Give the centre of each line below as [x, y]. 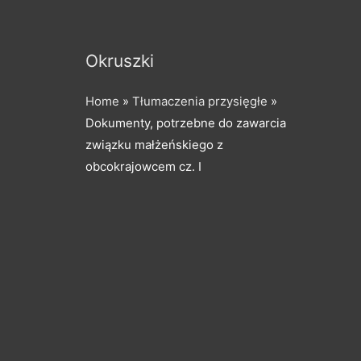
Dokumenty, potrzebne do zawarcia [186, 122]
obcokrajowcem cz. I [143, 166]
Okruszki [120, 60]
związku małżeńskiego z [154, 144]
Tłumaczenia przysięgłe [200, 101]
